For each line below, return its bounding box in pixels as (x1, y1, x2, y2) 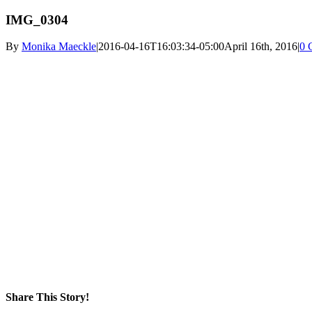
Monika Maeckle (22, 40, 96, 53)
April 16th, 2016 (224, 40, 297, 53)
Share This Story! (6, 290, 89, 303)
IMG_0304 (6, 12, 68, 27)
